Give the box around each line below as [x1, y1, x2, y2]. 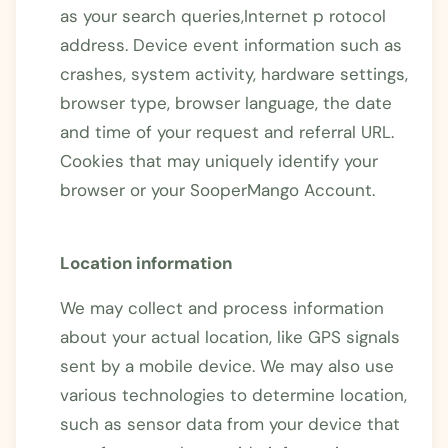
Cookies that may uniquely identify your [60, 149, 378, 172]
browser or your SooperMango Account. [60, 178, 375, 201]
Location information [60, 251, 232, 274]
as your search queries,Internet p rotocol [60, 4, 386, 27]
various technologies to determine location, [60, 383, 407, 406]
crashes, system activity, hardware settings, [60, 62, 408, 85]
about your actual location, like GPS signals [60, 325, 400, 348]
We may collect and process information [60, 296, 384, 319]
